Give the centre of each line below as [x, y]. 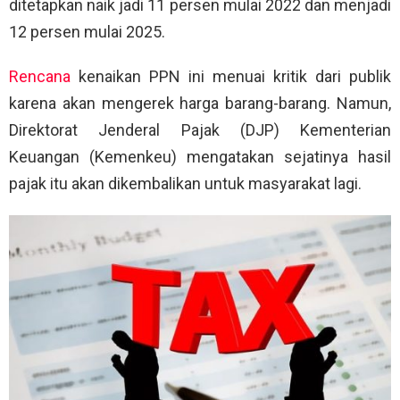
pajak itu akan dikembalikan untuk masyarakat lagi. [185, 184]
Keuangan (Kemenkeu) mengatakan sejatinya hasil [200, 157]
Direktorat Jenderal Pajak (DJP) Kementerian [200, 130]
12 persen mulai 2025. [87, 32]
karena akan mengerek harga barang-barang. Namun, [200, 104]
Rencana [40, 77]
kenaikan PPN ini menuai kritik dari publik [231, 77]
